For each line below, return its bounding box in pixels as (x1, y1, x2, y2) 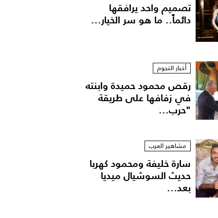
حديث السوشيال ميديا (100, 167, 191, 183)
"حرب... (158, 102, 191, 118)
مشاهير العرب (148, 140, 186, 151)
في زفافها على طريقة (98, 90, 191, 106)
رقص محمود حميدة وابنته (85, 77, 191, 93)
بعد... (166, 180, 191, 196)
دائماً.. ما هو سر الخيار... (91, 12, 191, 28)
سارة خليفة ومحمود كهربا (89, 155, 191, 171)
